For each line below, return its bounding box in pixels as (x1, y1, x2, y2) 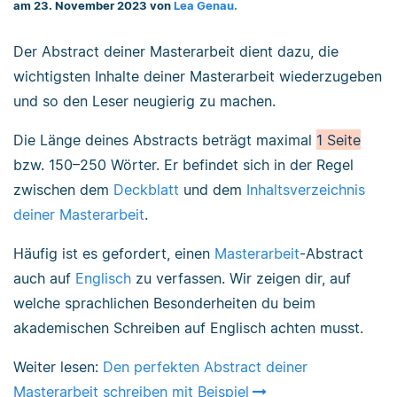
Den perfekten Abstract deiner (103, 357, 307, 376)
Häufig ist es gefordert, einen (13, 244, 214, 262)
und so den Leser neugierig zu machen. (13, 91, 276, 110)
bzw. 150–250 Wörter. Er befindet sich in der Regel (13, 155, 354, 174)
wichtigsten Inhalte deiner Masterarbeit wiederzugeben (13, 66, 382, 85)
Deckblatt (113, 180, 179, 198)
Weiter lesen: (13, 357, 103, 376)
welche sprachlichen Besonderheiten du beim (13, 293, 315, 312)
